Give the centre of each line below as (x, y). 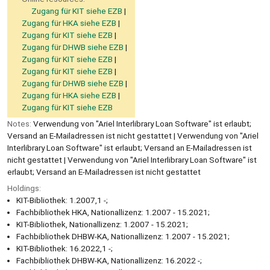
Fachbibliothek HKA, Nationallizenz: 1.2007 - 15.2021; (113, 212)
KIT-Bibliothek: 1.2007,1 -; (62, 200)
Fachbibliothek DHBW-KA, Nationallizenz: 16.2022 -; (109, 260)
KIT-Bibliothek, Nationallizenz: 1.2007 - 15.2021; (102, 224)
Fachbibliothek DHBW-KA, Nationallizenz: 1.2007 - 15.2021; (123, 236)
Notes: (20, 123)
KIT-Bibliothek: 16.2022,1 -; (64, 248)
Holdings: (24, 188)
